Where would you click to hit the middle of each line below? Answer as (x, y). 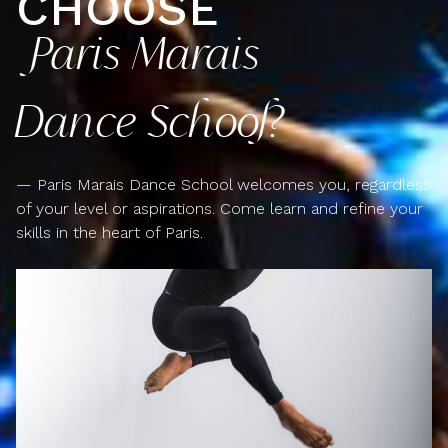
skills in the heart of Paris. (109, 232)
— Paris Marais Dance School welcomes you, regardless (223, 184)
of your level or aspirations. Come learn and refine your (219, 208)
